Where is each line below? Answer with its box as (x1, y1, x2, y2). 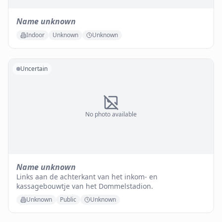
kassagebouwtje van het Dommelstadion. (16, 181, 153, 191)
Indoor (26, 31, 45, 39)
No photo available (85, 110, 137, 118)
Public (60, 195, 76, 204)
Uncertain (20, 64, 48, 73)
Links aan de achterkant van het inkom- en (16, 172, 158, 181)
